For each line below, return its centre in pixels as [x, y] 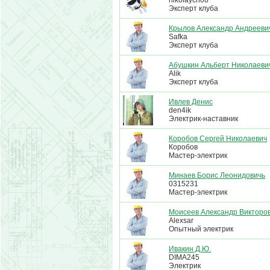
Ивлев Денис [191, 102]
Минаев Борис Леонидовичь [217, 175]
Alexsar [181, 221]
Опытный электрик [201, 229]
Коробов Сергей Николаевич [218, 139]
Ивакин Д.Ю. [190, 249]
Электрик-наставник [203, 119]
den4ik [180, 110]
